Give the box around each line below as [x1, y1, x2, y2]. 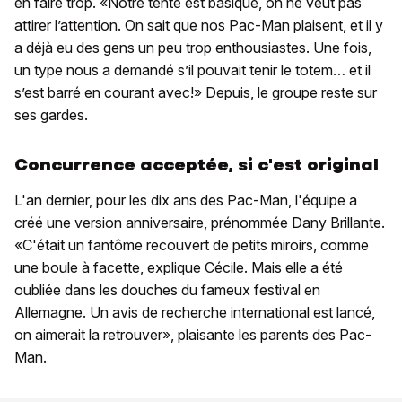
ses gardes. [14, 105, 88, 124]
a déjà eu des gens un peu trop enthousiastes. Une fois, [14, 38, 371, 57]
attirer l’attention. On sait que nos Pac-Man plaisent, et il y [14, 15, 383, 34]
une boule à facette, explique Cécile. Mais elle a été [14, 258, 343, 276]
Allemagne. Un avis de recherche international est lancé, [14, 302, 375, 321]
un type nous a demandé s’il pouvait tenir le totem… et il [14, 60, 371, 79]
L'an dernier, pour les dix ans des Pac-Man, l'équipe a [14, 190, 357, 209]
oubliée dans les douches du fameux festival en [14, 280, 320, 299]
